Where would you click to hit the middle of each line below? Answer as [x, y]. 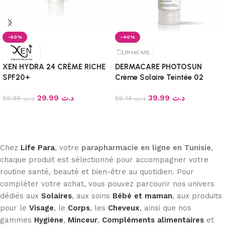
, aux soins [92, 196]
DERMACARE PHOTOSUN [158, 67]
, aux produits [197, 196]
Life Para [38, 147]
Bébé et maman [142, 196]
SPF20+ [16, 77]
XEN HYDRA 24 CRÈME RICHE [54, 67]
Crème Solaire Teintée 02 [159, 77]
